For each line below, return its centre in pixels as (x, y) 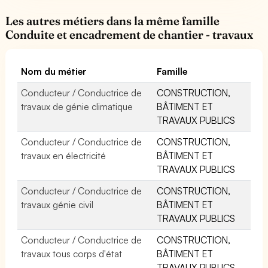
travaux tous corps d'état (72, 253)
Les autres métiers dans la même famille (113, 21)
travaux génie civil (57, 204)
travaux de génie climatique (77, 106)
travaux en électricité (64, 155)
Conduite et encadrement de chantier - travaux (130, 34)
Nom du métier (54, 71)
